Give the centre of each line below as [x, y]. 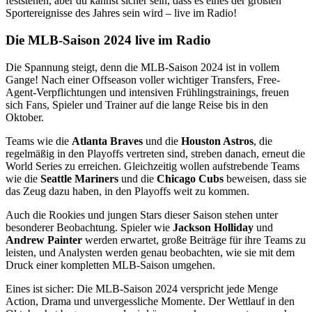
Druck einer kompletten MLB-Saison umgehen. [110, 265]
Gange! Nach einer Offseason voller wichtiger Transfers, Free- [143, 79]
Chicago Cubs [190, 178]
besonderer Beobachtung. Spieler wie [89, 227]
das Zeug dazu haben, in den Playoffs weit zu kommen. [127, 191]
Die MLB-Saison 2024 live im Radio [108, 40]
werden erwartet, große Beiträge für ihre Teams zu [194, 240]
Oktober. [25, 117]
